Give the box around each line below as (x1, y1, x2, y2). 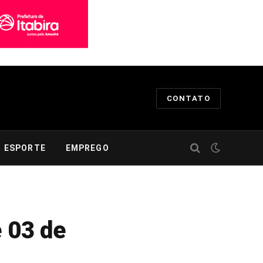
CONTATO (166, 93, 210, 103)
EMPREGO (65, 143, 109, 153)
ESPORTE (4, 143, 46, 153)
